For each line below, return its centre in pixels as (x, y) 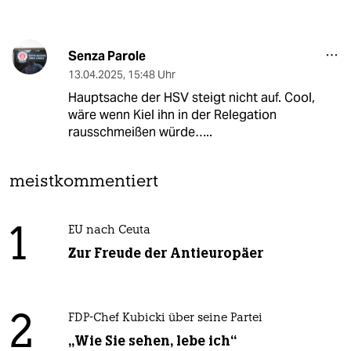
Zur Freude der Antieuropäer (165, 253)
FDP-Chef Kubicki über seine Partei (165, 319)
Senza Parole (107, 56)
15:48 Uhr (151, 75)
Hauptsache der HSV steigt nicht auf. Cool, (191, 98)
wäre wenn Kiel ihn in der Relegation (172, 115)
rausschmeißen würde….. (140, 132)
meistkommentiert (84, 183)
